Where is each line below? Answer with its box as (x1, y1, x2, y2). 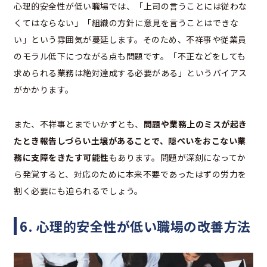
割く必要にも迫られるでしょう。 (14, 185, 143, 197)
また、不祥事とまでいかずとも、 (14, 118, 144, 131)
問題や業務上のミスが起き (143, 118, 247, 131)
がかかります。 (14, 83, 74, 96)
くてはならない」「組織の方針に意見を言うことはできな (14, 17, 238, 29)
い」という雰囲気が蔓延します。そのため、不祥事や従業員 (14, 33, 247, 46)
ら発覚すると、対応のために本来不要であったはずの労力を (14, 168, 247, 181)
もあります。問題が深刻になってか (108, 151, 246, 164)
